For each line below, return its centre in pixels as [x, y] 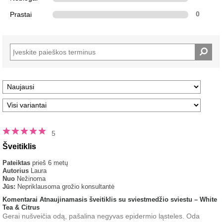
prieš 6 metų [50, 163]
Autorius [16, 170]
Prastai [21, 14]
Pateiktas [17, 163]
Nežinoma [31, 178]
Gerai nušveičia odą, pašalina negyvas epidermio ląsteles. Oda [101, 216]
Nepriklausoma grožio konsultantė [66, 186]
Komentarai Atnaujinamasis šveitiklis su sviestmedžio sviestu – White [110, 199]
